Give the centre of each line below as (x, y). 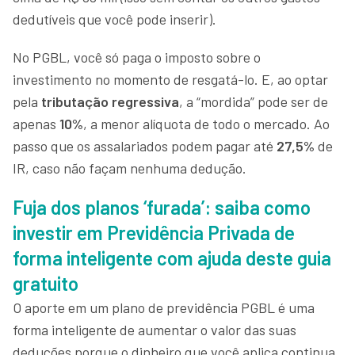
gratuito (46, 283)
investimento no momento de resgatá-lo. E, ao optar (170, 79)
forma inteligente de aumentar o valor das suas (155, 329)
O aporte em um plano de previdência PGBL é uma (164, 307)
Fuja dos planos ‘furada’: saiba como (162, 207)
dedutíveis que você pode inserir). (115, 19)
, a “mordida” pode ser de (254, 101)
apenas (36, 123)
